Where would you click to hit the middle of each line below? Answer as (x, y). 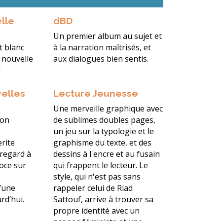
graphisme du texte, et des (102, 143)
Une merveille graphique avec (108, 109)
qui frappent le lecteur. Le (100, 166)
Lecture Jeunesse (95, 93)
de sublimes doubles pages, (104, 120)
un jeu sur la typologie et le (103, 131)
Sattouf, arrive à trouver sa (103, 200)
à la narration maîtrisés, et (102, 48)
